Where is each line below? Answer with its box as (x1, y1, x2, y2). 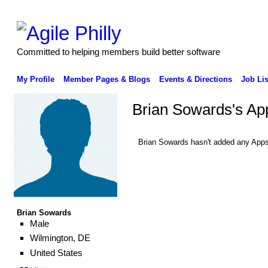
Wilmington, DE (29, 233, 90, 243)
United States (29, 248, 83, 258)
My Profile (16, 74, 54, 84)
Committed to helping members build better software (16, 46, 220, 57)
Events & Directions (159, 74, 232, 84)
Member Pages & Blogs (63, 74, 150, 84)
